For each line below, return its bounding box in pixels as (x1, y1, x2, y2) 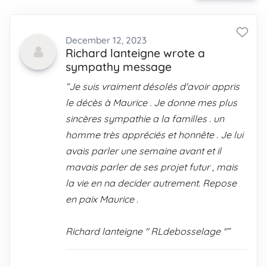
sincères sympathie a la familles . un (66, 113, 224, 125)
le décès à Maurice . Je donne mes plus (66, 97, 237, 108)
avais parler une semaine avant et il (66, 145, 221, 157)
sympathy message (66, 60, 172, 74)
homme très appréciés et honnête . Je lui (66, 129, 243, 141)
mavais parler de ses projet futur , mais (66, 161, 238, 173)
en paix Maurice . (66, 193, 138, 205)
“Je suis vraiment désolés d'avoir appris (66, 80, 240, 92)
